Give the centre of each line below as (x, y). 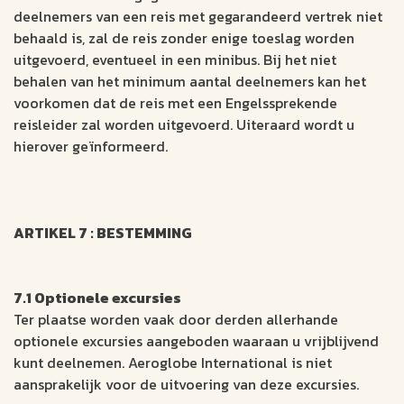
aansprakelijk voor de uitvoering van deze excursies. (186, 385)
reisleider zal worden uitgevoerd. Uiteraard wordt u (184, 125)
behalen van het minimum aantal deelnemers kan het (190, 82)
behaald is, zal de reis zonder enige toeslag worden (184, 38)
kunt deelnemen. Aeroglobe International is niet (173, 363)
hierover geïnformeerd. (91, 147)
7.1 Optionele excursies (97, 298)
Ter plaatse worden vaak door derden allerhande (176, 320)
